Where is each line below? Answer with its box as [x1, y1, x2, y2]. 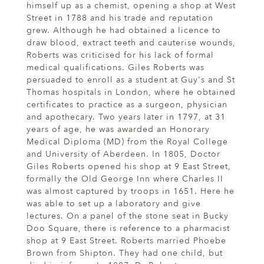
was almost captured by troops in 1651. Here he [27, 186, 235, 197]
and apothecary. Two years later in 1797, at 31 [27, 111, 226, 123]
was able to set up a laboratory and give [27, 198, 201, 210]
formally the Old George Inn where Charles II [27, 173, 223, 185]
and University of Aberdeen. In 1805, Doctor [27, 148, 220, 160]
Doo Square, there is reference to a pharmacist [27, 223, 230, 235]
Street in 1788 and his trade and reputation [27, 12, 213, 24]
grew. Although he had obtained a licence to [27, 25, 221, 37]
